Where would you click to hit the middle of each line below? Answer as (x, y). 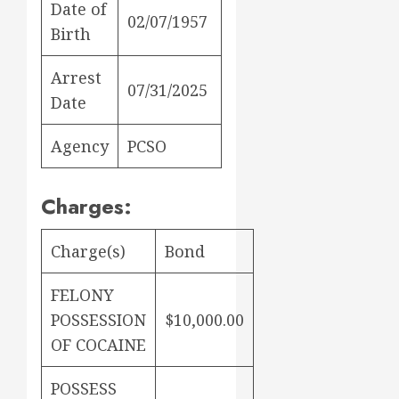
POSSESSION (98, 320)
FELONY (82, 295)
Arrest (76, 78)
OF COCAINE (98, 345)
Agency (80, 147)
